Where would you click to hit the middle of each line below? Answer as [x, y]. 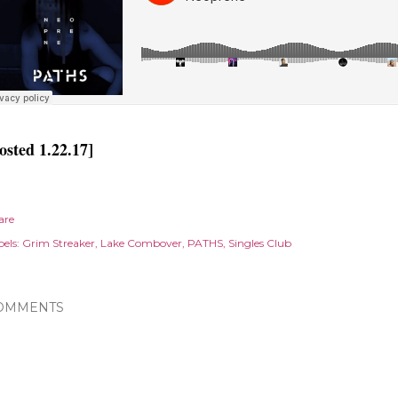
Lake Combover [141, 243]
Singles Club [260, 243]
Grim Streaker [59, 243]
